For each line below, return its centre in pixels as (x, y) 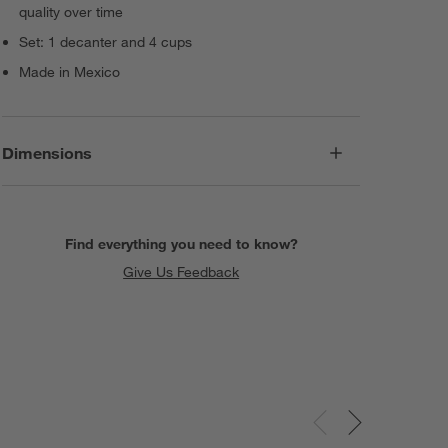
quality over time (71, 12)
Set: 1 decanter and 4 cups (106, 42)
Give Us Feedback (181, 271)
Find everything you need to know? (181, 243)
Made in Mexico (70, 72)
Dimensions (47, 152)
